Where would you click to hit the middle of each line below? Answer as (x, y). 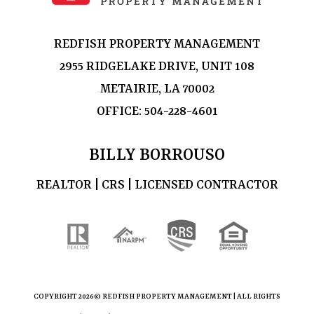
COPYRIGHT (56, 296)
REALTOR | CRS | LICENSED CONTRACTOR (157, 185)
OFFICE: (120, 111)
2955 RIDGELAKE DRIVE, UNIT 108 (157, 67)
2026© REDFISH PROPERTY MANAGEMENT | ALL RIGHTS (179, 296)
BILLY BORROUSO (157, 155)
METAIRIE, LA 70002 (157, 89)
